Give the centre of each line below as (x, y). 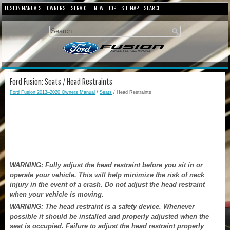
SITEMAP (130, 8)
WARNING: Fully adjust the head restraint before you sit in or (106, 165)
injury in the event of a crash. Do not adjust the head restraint (107, 184)
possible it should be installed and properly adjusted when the (109, 216)
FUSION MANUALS (23, 8)
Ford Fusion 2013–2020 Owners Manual (52, 92)
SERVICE (80, 8)
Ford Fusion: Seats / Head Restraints (61, 81)
